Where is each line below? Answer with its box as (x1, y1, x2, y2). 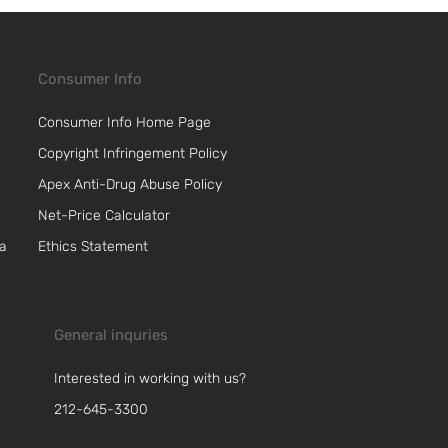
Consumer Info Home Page (38, 113, 211, 131)
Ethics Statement (38, 237, 148, 255)
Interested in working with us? (54, 369, 246, 387)
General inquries (54, 325, 168, 344)
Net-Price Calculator (38, 206, 170, 224)
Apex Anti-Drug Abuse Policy (38, 175, 222, 193)
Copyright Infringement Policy (38, 144, 227, 162)
